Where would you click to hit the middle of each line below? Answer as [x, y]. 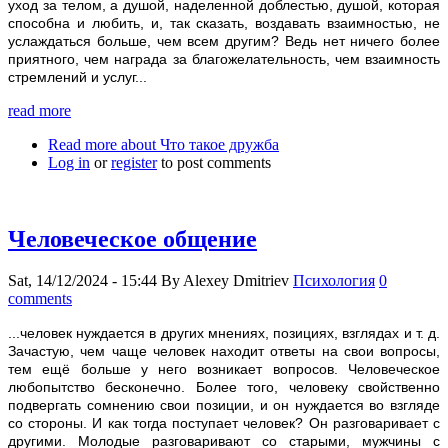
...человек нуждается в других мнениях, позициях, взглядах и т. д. [224, 333]
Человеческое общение [132, 238]
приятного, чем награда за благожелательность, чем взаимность [224, 58]
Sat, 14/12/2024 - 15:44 [82, 281]
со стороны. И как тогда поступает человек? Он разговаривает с [224, 423]
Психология [334, 281]
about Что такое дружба [198, 144]
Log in [69, 162]
